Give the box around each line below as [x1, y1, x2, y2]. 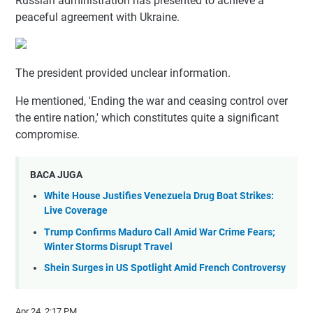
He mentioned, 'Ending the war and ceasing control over [15, 94, 288, 108]
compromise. [15, 127, 80, 141]
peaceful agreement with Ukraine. [15, 10, 180, 24]
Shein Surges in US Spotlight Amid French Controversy [44, 262, 286, 275]
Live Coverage [44, 205, 108, 217]
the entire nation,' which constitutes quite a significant [15, 110, 279, 124]
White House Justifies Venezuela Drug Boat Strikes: [44, 190, 274, 203]
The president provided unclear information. [15, 66, 231, 80]
